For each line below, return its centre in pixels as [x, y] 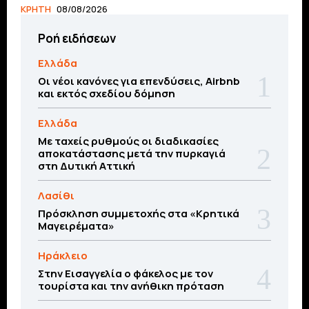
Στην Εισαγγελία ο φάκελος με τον [126, 273]
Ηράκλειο [63, 255]
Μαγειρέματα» [76, 226]
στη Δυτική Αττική [87, 166]
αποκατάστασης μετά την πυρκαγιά [132, 153]
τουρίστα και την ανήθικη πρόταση [131, 286]
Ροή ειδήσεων [77, 38]
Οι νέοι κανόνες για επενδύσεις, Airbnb [139, 81]
